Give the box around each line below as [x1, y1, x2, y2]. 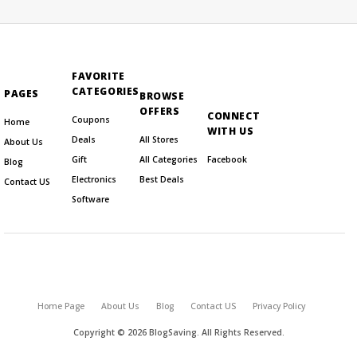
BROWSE [139, 89, 185, 103]
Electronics [72, 174, 116, 185]
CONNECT [207, 109, 261, 123]
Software [72, 194, 109, 205]
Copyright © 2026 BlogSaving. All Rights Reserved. [73, 327, 284, 338]
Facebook [207, 154, 247, 165]
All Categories [139, 154, 198, 165]
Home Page [37, 300, 84, 312]
